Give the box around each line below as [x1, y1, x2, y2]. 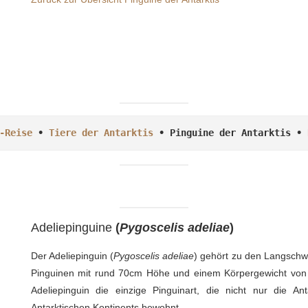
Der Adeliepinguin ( [30, 250, 113, 261]
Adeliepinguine [30, 220, 115, 234]
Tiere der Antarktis [49, 126, 153, 138]
